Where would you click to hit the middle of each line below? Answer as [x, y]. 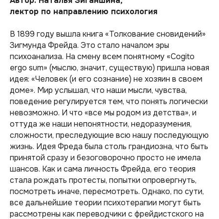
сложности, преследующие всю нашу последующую [109, 135]
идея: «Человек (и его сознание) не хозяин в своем [106, 79]
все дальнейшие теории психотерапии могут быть [105, 203]
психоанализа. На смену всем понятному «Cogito [102, 56]
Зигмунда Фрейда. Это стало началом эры [89, 45]
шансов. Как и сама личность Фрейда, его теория [103, 169]
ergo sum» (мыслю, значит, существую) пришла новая [109, 68]
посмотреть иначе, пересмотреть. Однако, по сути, [107, 191]
